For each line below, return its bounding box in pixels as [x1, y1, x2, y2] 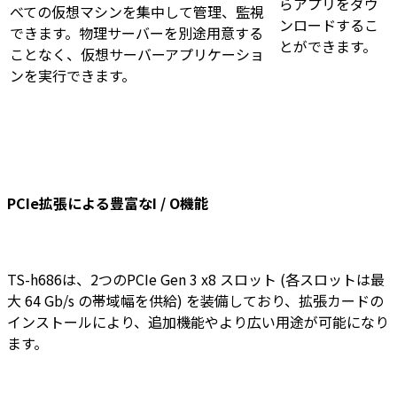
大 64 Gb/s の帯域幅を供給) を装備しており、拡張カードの [7, 289, 384, 311]
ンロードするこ [279, 14, 378, 36]
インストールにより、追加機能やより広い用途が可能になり [7, 310, 389, 332]
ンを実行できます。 [10, 65, 136, 87]
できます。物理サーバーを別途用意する [10, 22, 263, 44]
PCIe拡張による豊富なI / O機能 [7, 192, 208, 214]
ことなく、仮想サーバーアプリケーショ [10, 43, 264, 66]
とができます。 [279, 35, 377, 58]
